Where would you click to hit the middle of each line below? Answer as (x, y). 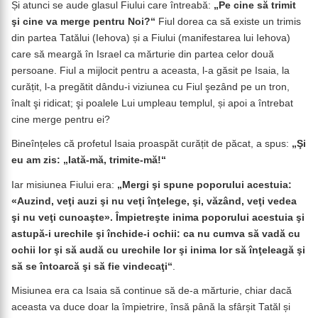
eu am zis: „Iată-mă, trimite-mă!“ (89, 160)
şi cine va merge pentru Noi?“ (85, 21)
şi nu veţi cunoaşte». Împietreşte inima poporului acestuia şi (158, 217)
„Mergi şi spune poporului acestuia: (203, 185)
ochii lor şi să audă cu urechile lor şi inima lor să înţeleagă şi (158, 250)
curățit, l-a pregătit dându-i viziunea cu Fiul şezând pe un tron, (150, 87)
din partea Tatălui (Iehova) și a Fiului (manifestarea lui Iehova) (151, 38)
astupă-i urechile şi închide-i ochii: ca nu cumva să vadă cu (156, 234)
